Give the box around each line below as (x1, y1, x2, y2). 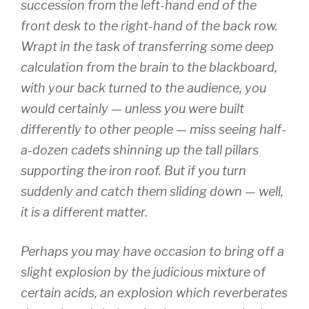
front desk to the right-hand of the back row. (21, 18, 278, 33)
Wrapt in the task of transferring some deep (21, 39, 274, 54)
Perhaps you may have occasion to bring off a (21, 243, 284, 259)
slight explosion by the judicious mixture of (21, 264, 266, 279)
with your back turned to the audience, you (21, 80, 266, 95)
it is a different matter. (21, 204, 148, 219)
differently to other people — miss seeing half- (21, 121, 286, 137)
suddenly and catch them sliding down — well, (21, 183, 283, 199)
